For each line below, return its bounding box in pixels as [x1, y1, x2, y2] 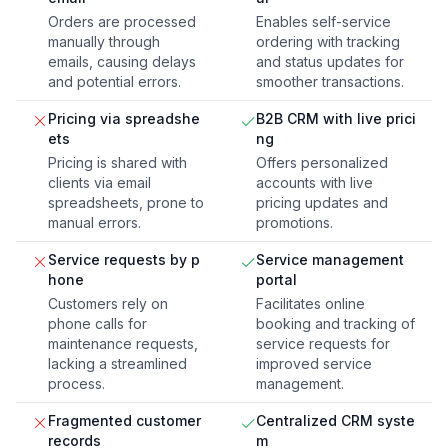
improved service [256, 355, 372, 373]
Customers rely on [48, 295, 168, 313]
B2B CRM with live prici [256, 110, 416, 128]
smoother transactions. [256, 73, 404, 91]
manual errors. [48, 214, 141, 232]
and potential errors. [48, 73, 181, 91]
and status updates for [256, 53, 404, 71]
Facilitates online [256, 295, 365, 313]
